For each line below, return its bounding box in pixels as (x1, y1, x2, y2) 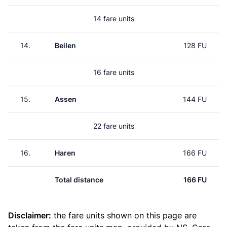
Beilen (55, 41, 76, 50)
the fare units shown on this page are (51, 210, 197, 220)
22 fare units (93, 122, 134, 130)
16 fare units (93, 68, 134, 77)
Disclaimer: (8, 210, 51, 220)
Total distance (55, 175, 103, 184)
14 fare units (93, 14, 134, 23)
